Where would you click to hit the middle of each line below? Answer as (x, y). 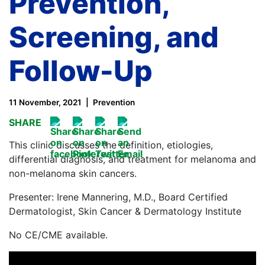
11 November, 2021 (45, 102)
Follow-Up (81, 71)
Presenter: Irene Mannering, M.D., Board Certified (118, 197)
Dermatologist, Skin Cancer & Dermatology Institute (125, 211)
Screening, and (114, 37)
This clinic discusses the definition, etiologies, (111, 145)
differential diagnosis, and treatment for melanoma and (132, 159)
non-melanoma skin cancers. (73, 173)
